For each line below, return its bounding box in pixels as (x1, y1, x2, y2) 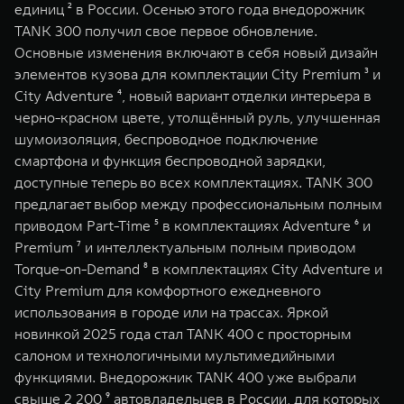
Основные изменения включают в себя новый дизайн (14, 43, 378, 61)
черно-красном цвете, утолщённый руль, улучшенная (14, 108, 381, 126)
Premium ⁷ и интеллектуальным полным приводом (14, 238, 356, 256)
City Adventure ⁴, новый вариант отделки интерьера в (14, 87, 372, 105)
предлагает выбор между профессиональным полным (14, 195, 382, 213)
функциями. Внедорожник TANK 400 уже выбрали (14, 368, 356, 386)
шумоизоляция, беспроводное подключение (14, 130, 318, 148)
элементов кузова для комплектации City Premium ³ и (14, 65, 381, 83)
